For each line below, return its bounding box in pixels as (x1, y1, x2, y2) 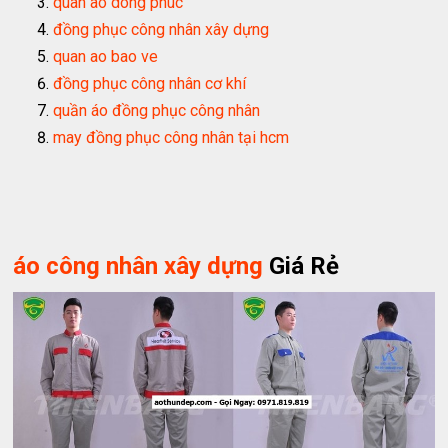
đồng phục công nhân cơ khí (53, 74, 247, 94)
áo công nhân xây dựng (13, 252, 264, 281)
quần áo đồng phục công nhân (53, 101, 261, 121)
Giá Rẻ (263, 252, 340, 281)
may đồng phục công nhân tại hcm (53, 128, 290, 148)
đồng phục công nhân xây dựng (53, 20, 270, 40)
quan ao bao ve (53, 47, 159, 67)
